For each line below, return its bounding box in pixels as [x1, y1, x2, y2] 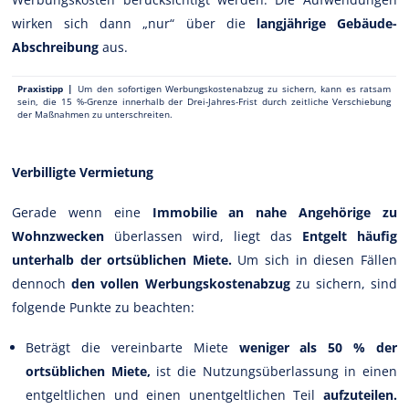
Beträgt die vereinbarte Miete [26, 338, 239, 356]
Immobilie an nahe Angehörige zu [152, 203, 397, 221]
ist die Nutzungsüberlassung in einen [150, 362, 397, 380]
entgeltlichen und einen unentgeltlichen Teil [26, 385, 323, 404]
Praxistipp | [17, 81, 74, 95]
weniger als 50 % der [238, 338, 397, 356]
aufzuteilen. [322, 385, 397, 404]
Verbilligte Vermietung [12, 163, 154, 181]
